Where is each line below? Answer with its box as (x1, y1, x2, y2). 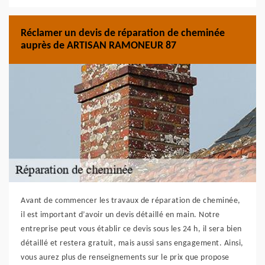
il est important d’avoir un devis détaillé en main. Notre (21, 211, 220, 219)
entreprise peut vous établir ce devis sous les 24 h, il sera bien (21, 225, 242, 234)
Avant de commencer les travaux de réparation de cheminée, (21, 196, 241, 205)
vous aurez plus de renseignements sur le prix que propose (21, 253, 230, 262)
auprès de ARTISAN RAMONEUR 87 (21, 40, 176, 51)
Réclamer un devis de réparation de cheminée (21, 28, 225, 39)
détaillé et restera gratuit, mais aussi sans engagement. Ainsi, (21, 239, 244, 248)
